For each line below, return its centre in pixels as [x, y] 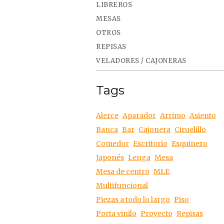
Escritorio [150, 143]
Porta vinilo [116, 213]
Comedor [112, 143]
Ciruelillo [190, 129]
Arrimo [173, 115]
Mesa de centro [123, 171]
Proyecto [156, 213]
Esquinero [189, 143]
